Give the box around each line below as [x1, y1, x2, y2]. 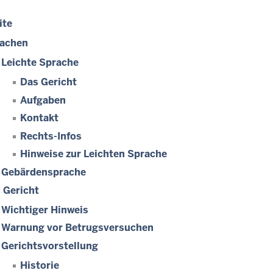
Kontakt [20, 112, 58, 125]
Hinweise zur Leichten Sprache [20, 147, 167, 161]
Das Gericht [20, 76, 77, 88]
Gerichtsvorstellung [1, 239, 98, 252]
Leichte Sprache [1, 56, 79, 69]
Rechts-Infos [20, 129, 82, 143]
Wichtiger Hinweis [1, 203, 88, 216]
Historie [20, 258, 59, 272]
